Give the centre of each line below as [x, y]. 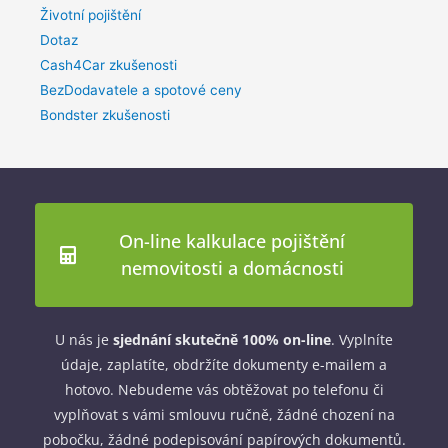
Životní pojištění [90, 15]
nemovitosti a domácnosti [232, 268]
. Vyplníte [362, 340]
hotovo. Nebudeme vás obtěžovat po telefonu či [224, 390]
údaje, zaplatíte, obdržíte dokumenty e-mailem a [224, 365]
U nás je [84, 340]
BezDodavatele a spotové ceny [141, 90]
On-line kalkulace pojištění [232, 241]
